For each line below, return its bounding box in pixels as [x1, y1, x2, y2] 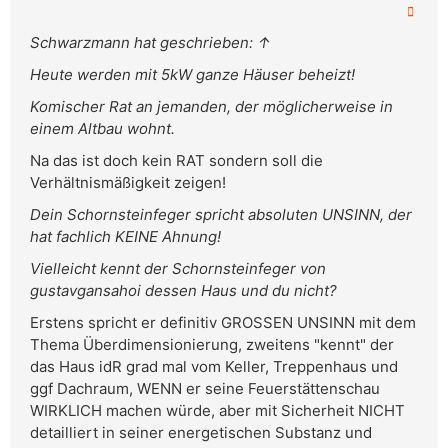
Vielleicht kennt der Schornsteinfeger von [30, 259, 326, 279]
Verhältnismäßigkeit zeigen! [30, 173, 226, 193]
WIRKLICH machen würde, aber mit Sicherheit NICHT [30, 401, 405, 421]
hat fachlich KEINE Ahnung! [30, 227, 221, 247]
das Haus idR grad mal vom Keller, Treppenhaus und [30, 357, 398, 377]
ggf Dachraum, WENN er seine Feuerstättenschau [30, 379, 380, 399]
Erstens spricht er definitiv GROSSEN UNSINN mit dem [30, 313, 416, 333]
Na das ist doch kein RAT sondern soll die [30, 151, 323, 171]
